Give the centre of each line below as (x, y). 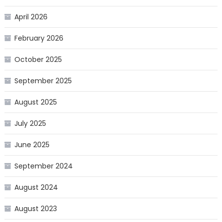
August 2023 (35, 209)
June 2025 (32, 145)
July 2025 (30, 124)
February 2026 (39, 38)
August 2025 (35, 102)
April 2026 (31, 17)
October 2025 (38, 60)
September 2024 (43, 166)
